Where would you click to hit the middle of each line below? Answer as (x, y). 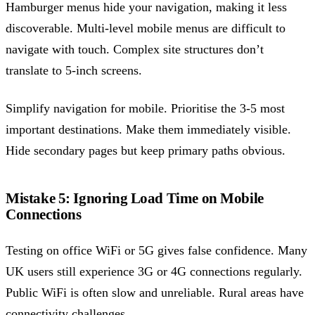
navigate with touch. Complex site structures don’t (135, 49)
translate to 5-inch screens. (74, 70)
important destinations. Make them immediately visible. (148, 130)
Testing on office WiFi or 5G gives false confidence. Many (156, 251)
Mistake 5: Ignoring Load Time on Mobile (135, 198)
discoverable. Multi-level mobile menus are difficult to (146, 28)
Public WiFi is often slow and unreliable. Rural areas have (155, 293)
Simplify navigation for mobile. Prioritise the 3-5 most (145, 109)
